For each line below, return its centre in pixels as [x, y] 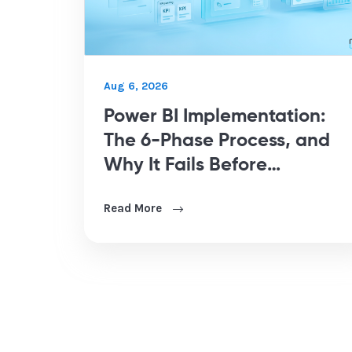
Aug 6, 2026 [136, 86]
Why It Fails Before [185, 165]
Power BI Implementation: [214, 117]
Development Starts [191, 190]
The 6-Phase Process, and [217, 141]
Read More [134, 209]
